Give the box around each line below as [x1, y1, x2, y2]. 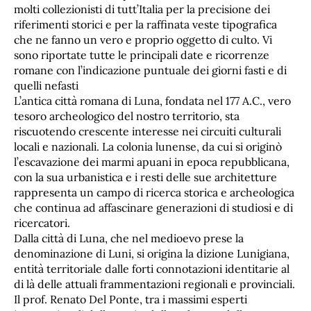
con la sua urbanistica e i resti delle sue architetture [14, 169, 277, 184]
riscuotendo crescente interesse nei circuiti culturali [14, 124, 281, 138]
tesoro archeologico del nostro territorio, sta [14, 108, 239, 123]
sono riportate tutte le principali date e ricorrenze [14, 47, 269, 62]
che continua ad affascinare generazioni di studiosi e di [14, 200, 293, 215]
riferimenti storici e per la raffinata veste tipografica [14, 17, 277, 31]
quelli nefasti [14, 78, 78, 92]
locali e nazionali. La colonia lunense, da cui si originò [14, 139, 282, 153]
